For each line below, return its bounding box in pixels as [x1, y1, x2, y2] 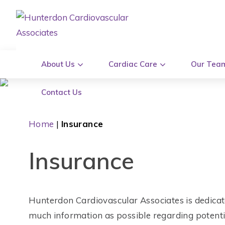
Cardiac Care [108, 59, 157, 69]
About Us [41, 59, 75, 69]
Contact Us [41, 87, 82, 97]
